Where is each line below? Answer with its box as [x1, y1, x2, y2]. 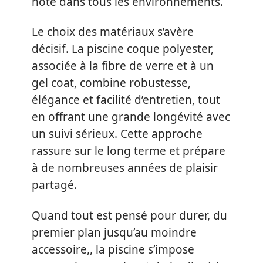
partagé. [32, 177, 77, 193]
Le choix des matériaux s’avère [32, 24, 194, 40]
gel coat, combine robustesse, [32, 75, 191, 91]
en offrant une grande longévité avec [32, 109, 230, 125]
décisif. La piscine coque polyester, [32, 41, 214, 57]
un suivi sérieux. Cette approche [32, 126, 203, 142]
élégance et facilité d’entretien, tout [32, 92, 220, 108]
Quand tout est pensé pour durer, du [32, 207, 227, 223]
